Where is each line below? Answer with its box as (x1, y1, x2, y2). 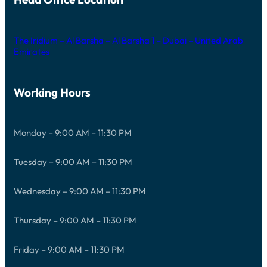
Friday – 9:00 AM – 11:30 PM (14, 244, 125, 256)
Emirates (14, 45, 49, 57)
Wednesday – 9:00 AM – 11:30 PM (14, 185, 146, 197)
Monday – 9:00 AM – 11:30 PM (14, 127, 132, 139)
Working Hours (14, 85, 91, 100)
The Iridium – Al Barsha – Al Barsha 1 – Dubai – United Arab (14, 34, 243, 46)
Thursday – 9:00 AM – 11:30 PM (14, 215, 136, 226)
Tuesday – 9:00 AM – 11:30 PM (14, 156, 132, 168)
